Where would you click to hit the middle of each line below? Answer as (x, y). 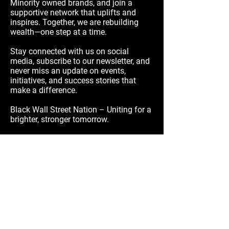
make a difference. (44, 90)
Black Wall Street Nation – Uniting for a (81, 110)
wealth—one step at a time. (59, 32)
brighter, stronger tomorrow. (60, 120)
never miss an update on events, (68, 71)
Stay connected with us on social (70, 52)
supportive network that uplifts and (73, 13)
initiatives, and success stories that (73, 81)
